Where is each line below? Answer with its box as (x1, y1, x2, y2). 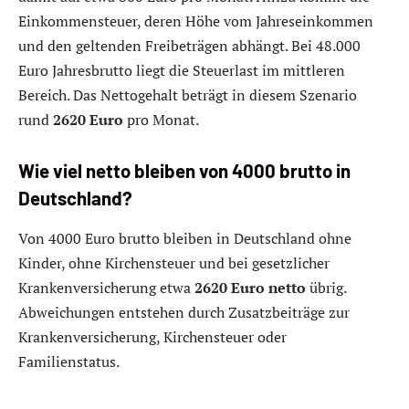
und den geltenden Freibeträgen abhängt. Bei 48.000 (18, 35, 361, 56)
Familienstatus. (18, 351, 120, 372)
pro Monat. (123, 109, 199, 130)
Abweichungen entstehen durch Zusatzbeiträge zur (18, 301, 350, 322)
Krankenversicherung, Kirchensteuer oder (18, 326, 287, 347)
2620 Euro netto (194, 277, 306, 298)
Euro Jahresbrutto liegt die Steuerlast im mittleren (18, 59, 345, 80)
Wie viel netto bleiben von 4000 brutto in (18, 160, 351, 183)
